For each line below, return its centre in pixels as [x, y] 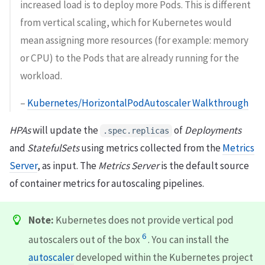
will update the [65, 130]
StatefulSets [53, 148]
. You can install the [188, 239]
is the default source [204, 165]
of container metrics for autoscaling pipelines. [107, 183]
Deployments [213, 130]
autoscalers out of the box [84, 239]
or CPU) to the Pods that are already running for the [130, 58]
